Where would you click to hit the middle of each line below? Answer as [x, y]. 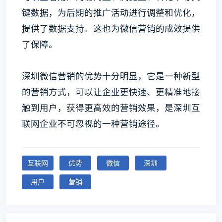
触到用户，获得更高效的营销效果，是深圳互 [111, 108]
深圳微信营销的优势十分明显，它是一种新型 [111, 76]
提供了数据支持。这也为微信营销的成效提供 [111, 28]
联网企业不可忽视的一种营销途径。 [93, 123]
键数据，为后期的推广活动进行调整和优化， [111, 12]
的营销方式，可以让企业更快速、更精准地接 [111, 92]
